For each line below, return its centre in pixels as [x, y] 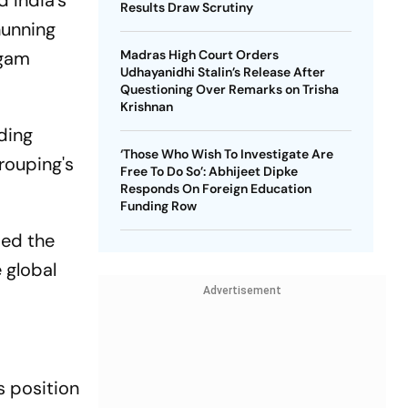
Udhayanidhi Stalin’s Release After [222, 72]
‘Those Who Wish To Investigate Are [226, 154]
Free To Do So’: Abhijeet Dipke [209, 171]
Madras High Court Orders [199, 55]
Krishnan [146, 107]
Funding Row [158, 206]
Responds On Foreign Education [215, 189]
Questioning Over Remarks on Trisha [229, 89]
